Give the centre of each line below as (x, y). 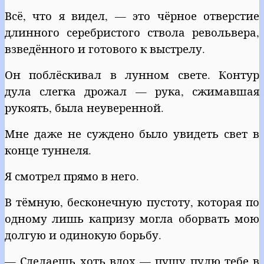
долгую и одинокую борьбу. (83, 235)
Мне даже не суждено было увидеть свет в (132, 133)
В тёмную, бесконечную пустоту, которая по (132, 202)
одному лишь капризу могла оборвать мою (132, 218)
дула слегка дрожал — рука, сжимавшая (132, 91)
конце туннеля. (48, 150)
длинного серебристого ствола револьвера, (132, 32)
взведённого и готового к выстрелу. (105, 48)
